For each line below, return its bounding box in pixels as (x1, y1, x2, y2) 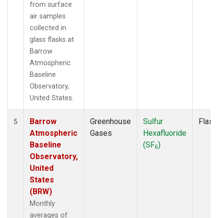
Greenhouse (90, 116, 131, 126)
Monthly (30, 199, 55, 208)
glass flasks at (30, 35, 74, 44)
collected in (30, 23, 66, 32)
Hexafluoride (143, 128, 186, 138)
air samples (30, 12, 66, 20)
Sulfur (143, 116, 163, 126)
